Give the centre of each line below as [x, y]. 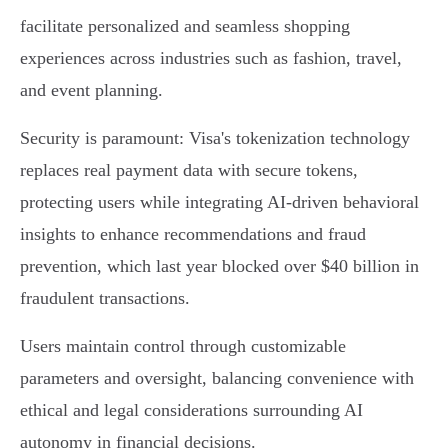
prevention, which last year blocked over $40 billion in [219, 266]
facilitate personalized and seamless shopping [185, 26]
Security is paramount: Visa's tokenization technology [215, 138]
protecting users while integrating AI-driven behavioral [219, 202]
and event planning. [91, 90]
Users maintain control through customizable [183, 346]
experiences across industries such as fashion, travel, [211, 58]
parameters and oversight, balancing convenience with [217, 378]
